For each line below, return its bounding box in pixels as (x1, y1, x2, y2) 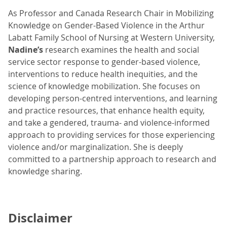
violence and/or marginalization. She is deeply (8, 141, 183, 153)
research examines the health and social (43, 44, 199, 56)
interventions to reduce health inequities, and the (8, 68, 198, 80)
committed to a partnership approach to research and (8, 154, 216, 165)
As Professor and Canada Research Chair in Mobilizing (8, 8, 214, 19)
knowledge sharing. (8, 166, 82, 177)
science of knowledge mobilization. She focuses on (8, 81, 200, 92)
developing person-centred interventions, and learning (8, 93, 217, 104)
